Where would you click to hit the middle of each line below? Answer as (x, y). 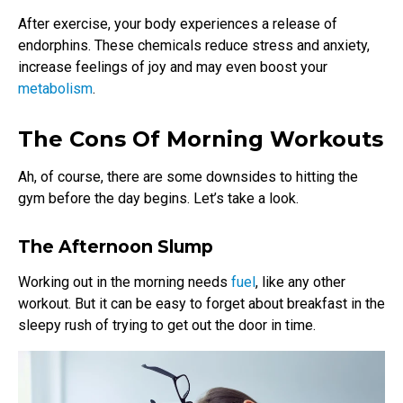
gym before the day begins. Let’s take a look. (158, 199)
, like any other (300, 282)
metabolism (55, 89)
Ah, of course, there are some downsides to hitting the (188, 177)
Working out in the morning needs (125, 282)
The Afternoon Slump (116, 247)
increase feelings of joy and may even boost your (173, 67)
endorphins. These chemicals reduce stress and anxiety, (194, 46)
